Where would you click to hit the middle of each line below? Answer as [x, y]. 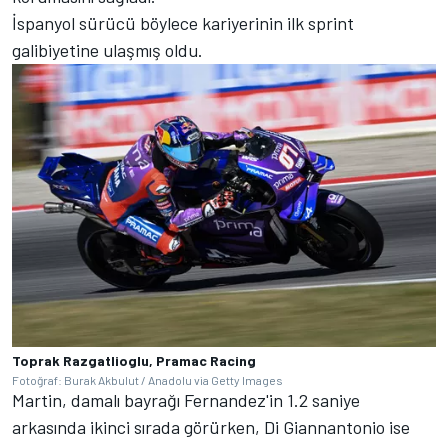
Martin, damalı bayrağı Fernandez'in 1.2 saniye [186, 399]
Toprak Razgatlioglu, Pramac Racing [134, 360]
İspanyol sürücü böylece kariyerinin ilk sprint [183, 23]
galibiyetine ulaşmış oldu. [107, 50]
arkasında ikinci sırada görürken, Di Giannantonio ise [211, 426]
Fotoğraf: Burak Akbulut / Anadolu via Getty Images [147, 379]
